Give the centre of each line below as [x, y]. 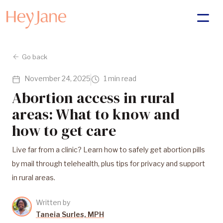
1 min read [120, 78]
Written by [53, 202]
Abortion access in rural [93, 98]
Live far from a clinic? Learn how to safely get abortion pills [109, 150]
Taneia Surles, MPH [70, 214]
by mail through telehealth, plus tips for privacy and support [109, 164]
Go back [35, 57]
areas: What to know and [96, 114]
